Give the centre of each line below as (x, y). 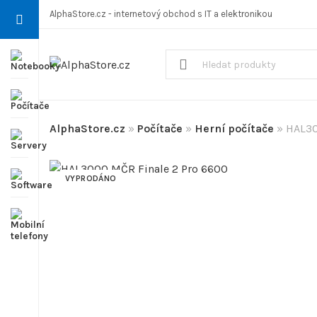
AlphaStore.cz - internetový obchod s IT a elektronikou (161, 14)
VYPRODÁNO (91, 178)
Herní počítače (234, 128)
